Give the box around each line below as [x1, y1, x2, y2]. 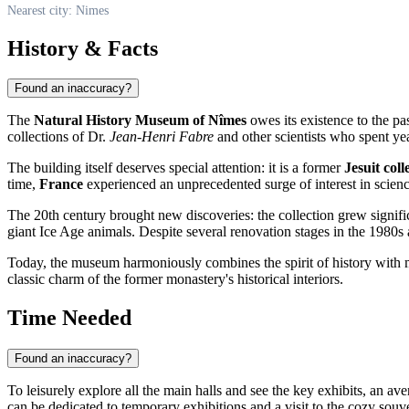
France [39, 176, 83, 193]
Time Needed [7, 306, 131, 330]
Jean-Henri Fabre [110, 129, 214, 145]
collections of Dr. [7, 129, 110, 145]
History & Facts [7, 36, 158, 60]
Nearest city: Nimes [7, 3, 109, 17]
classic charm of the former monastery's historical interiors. [7, 271, 343, 288]
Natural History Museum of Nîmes [34, 112, 246, 129]
